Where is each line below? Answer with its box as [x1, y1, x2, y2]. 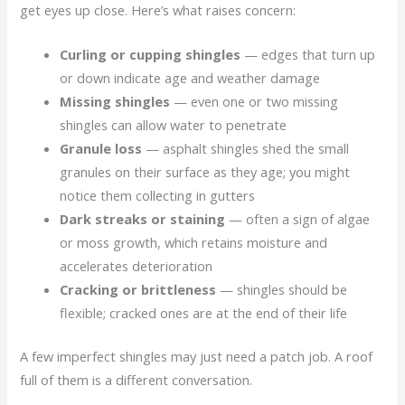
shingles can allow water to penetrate [60, 115, 287, 134]
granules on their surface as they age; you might [60, 162, 351, 181]
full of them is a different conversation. [20, 370, 253, 389]
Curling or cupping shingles [60, 44, 241, 63]
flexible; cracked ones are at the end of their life [60, 303, 348, 322]
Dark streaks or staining [60, 209, 226, 228]
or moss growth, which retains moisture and [60, 232, 328, 251]
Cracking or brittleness [60, 279, 217, 298]
